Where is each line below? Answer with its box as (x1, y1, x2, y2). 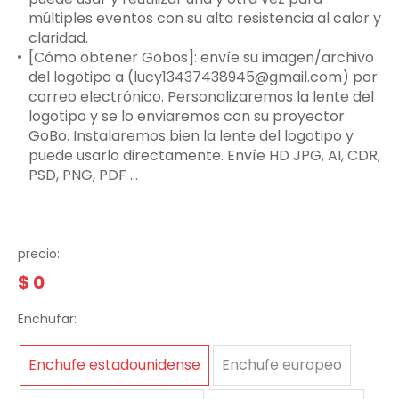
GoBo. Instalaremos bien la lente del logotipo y (28, 126, 354, 146)
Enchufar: (18, 310, 77, 328)
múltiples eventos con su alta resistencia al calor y (28, 8, 381, 28)
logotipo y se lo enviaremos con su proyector (28, 106, 345, 126)
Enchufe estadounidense (28, 354, 200, 375)
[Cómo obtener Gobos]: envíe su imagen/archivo (28, 47, 374, 68)
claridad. (28, 28, 88, 48)
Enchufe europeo (222, 354, 342, 375)
